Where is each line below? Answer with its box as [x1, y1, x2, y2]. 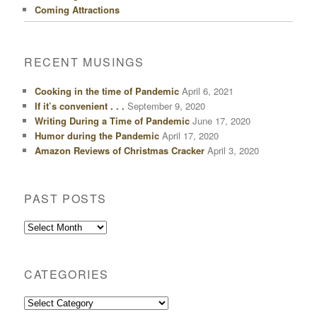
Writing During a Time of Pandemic [35, 114, 190, 128]
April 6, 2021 [182, 84, 234, 98]
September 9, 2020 [127, 99, 206, 113]
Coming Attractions [35, 2, 120, 16]
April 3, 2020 [207, 144, 260, 158]
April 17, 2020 [162, 129, 219, 143]
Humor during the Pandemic [35, 129, 160, 143]
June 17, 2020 [192, 114, 251, 128]
